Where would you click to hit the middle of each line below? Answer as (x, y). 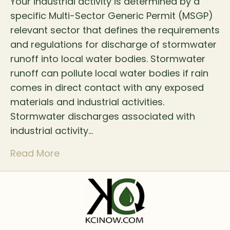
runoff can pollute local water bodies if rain (109, 73)
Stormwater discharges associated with (103, 116)
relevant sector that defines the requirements (115, 30)
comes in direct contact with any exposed (107, 87)
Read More (35, 153)
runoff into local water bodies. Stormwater (108, 59)
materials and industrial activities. (87, 102)
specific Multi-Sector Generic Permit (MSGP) (112, 15)
